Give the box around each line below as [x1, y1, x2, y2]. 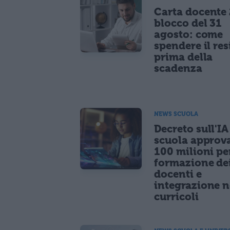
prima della [154, 50, 213, 63]
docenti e [154, 167, 202, 180]
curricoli [154, 190, 199, 203]
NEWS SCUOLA [154, 110, 198, 118]
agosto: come [154, 28, 223, 41]
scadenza [154, 62, 202, 74]
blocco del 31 [154, 16, 222, 29]
